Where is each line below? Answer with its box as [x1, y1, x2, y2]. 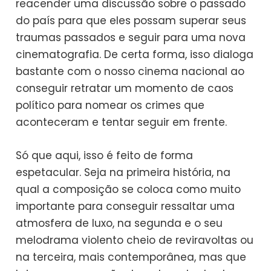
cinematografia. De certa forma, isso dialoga [16, 47, 254, 62]
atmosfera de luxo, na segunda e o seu [16, 216, 223, 231]
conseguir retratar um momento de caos [16, 81, 234, 96]
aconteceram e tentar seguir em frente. [16, 115, 227, 130]
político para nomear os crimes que [16, 98, 205, 113]
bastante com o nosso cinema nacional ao [16, 64, 245, 79]
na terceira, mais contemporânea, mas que [16, 250, 247, 265]
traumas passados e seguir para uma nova [16, 30, 246, 45]
